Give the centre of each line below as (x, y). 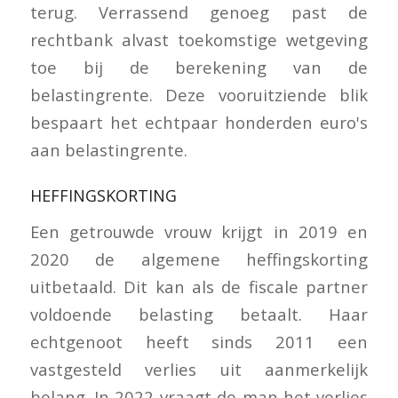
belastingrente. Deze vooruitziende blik (199, 94)
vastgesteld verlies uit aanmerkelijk (199, 370)
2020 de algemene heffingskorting (199, 259)
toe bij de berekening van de (199, 67)
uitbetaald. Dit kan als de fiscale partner (199, 287)
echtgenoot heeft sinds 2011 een (199, 342)
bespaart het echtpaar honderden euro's (199, 122)
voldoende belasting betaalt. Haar (199, 314)
